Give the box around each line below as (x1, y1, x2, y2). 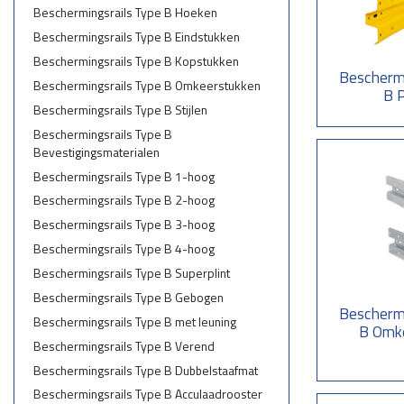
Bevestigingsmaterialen (32, 142, 160, 161)
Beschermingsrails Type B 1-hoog (32, 166, 215, 186)
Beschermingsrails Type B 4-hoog (32, 239, 215, 259)
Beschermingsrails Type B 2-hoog (32, 190, 215, 210)
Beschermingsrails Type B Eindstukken (32, 27, 240, 47)
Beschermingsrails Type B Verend (32, 335, 215, 355)
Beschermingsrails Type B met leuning (32, 311, 236, 331)
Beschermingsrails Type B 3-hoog (32, 215, 215, 234)
